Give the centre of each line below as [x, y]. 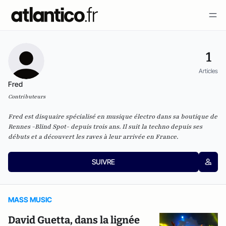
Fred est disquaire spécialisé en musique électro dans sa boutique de [113, 117]
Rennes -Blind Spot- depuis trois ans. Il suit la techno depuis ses [105, 127]
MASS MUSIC [30, 200]
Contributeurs [27, 97]
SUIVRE [103, 162]
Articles [208, 71]
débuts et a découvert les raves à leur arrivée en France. [93, 137]
